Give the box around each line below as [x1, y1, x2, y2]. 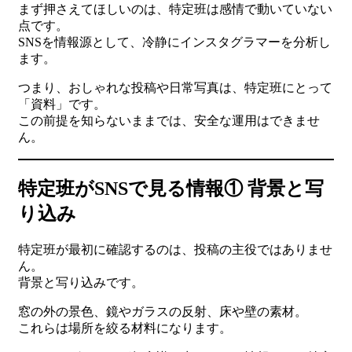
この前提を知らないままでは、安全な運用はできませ [18, 113, 320, 127]
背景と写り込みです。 [18, 275, 144, 289]
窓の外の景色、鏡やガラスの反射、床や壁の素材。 [18, 304, 307, 318]
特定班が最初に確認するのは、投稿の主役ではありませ [18, 242, 332, 256]
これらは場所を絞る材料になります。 [18, 321, 232, 335]
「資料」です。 [18, 97, 106, 111]
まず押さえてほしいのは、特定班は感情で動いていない [18, 2, 332, 16]
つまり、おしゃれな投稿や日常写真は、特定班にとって [18, 80, 332, 94]
